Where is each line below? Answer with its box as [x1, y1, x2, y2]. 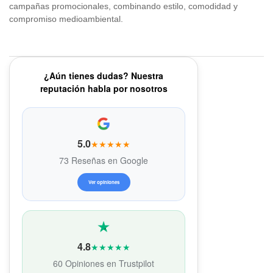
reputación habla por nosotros [40, 82, 168, 95]
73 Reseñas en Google [59, 154, 148, 167]
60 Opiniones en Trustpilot [53, 257, 154, 270]
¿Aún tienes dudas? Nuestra [44, 69, 163, 82]
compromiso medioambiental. [9, 14, 123, 24]
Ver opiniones [88, 179, 119, 186]
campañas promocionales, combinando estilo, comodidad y [9, 1, 238, 12]
